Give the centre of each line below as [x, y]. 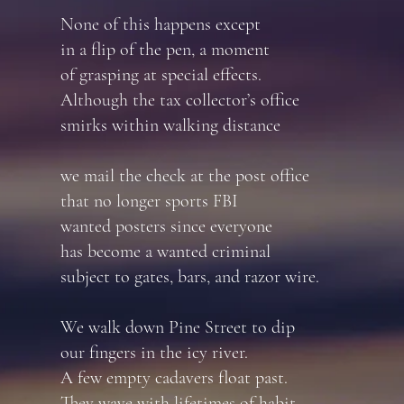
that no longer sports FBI [149, 201]
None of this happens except [161, 24]
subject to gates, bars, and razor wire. [190, 277]
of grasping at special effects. [161, 75]
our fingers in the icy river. [154, 353]
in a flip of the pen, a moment [165, 50]
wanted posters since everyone [166, 226]
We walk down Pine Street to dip [178, 327]
